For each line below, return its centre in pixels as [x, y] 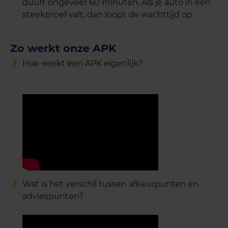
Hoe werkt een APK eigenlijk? [83, 64]
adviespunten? [53, 196]
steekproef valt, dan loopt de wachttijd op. [108, 15]
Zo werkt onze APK [63, 48]
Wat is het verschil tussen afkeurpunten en [110, 184]
